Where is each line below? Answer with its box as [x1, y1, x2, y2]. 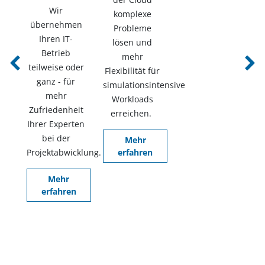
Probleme [113, 22, 151, 34]
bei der [41, 132, 70, 144]
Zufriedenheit [28, 104, 83, 115]
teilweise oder [28, 61, 84, 73]
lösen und [112, 36, 153, 48]
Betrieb [41, 47, 71, 59]
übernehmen [30, 18, 82, 30]
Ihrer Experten [27, 118, 85, 130]
